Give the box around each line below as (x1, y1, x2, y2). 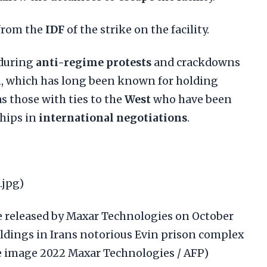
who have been (151, 93, 232, 106)
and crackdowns (151, 56, 240, 69)
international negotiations (39, 111, 187, 125)
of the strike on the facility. (64, 23, 209, 36)
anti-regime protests (36, 56, 151, 69)
